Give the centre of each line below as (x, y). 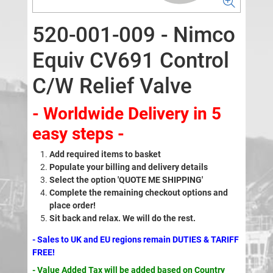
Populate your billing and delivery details (128, 167)
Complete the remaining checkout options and (138, 193)
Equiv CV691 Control (130, 61)
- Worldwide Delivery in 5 (126, 114)
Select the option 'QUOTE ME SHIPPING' (126, 180)
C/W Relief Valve (112, 87)
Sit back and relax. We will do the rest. (123, 218)
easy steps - (78, 134)
